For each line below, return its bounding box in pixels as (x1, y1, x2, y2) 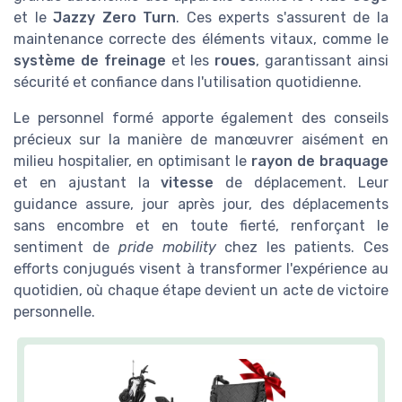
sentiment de (13, 238, 118, 256)
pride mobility (118, 238, 216, 256)
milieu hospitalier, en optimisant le (13, 152, 251, 170)
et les (165, 51, 215, 69)
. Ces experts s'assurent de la (176, 8, 389, 26)
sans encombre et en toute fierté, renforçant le (13, 216, 389, 234)
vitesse (161, 173, 214, 191)
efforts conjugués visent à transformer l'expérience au (13, 259, 389, 277)
